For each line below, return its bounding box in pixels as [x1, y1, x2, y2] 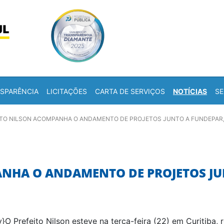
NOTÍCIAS [173, 86, 207, 95]
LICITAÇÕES [46, 86, 87, 95]
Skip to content [119, 5, 177, 15]
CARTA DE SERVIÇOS [95, 86, 165, 95]
